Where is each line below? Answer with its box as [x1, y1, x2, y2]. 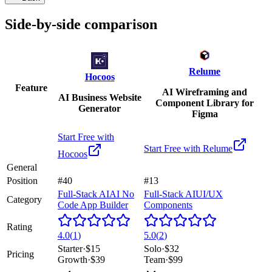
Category [7, 194, 42, 205]
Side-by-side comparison [5, 16, 157, 32]
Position [7, 175, 38, 186]
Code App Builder [58, 199, 128, 210]
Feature [15, 82, 47, 93]
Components [144, 199, 192, 210]
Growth [58, 254, 87, 265]
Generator [78, 103, 121, 114]
